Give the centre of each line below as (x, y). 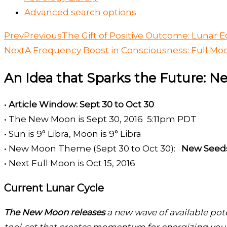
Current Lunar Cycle (54, 188)
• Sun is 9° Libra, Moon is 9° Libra (73, 134)
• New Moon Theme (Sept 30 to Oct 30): (93, 148)
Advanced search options (80, 12)
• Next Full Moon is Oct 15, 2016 (70, 163)
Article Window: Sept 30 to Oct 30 (81, 104)
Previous (43, 36)
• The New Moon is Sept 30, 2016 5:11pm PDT (100, 119)
